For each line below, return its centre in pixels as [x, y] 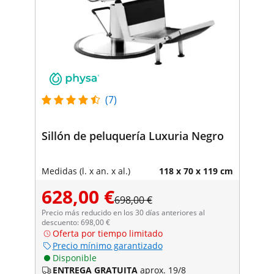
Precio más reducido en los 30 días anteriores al [123, 212]
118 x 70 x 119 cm [196, 171]
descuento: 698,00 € [76, 222]
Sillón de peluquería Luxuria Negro [132, 135]
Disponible [74, 257]
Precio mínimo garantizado [107, 245]
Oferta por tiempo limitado [107, 233]
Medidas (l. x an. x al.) [86, 171]
